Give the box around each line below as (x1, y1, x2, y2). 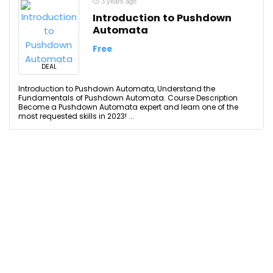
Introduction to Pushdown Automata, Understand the (18, 83, 215, 94)
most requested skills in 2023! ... (18, 111, 134, 121)
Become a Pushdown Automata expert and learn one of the (18, 102, 238, 112)
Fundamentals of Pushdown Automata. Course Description (18, 93, 238, 103)
